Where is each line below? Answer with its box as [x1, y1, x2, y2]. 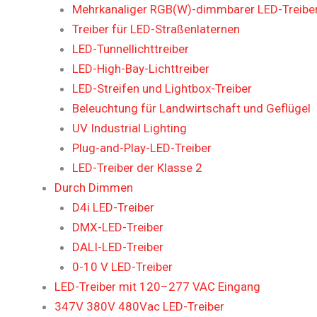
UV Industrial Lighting [72, 121, 187, 136]
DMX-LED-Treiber [72, 220, 163, 235]
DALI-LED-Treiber [72, 240, 163, 255]
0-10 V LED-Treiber [72, 260, 173, 275]
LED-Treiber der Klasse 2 [72, 161, 202, 175]
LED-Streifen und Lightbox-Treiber [72, 81, 252, 96]
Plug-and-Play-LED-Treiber [72, 141, 212, 156]
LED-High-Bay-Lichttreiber [72, 62, 209, 76]
